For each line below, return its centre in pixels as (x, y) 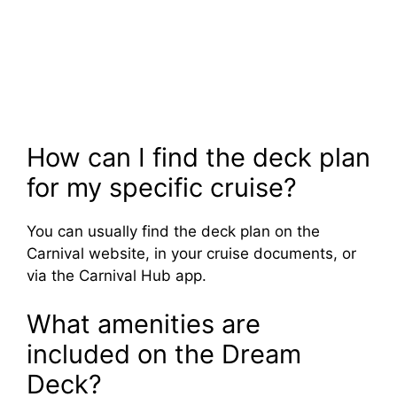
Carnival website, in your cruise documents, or (191, 253)
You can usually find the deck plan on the (173, 231)
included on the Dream (164, 354)
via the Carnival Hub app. (117, 275)
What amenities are (144, 324)
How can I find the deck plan (198, 157)
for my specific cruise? (162, 187)
